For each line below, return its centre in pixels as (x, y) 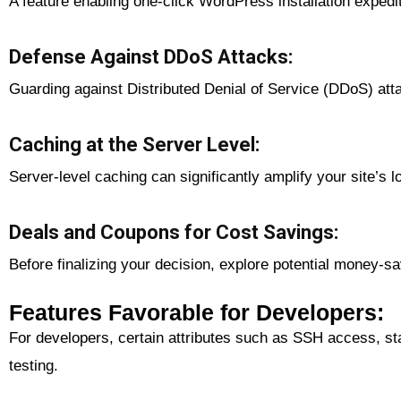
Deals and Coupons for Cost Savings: (174, 232)
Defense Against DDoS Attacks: (151, 56)
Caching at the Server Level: (134, 144)
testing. (34, 365)
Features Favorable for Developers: (196, 312)
